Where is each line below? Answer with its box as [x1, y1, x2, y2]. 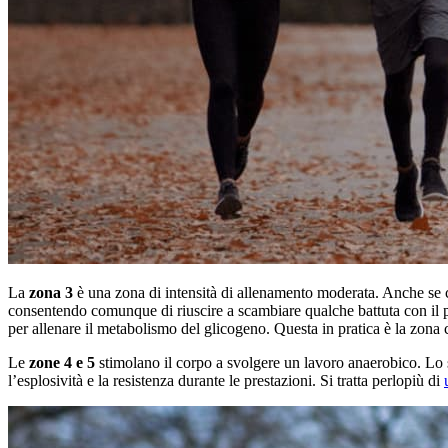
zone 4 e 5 [29, 354, 95, 372]
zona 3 [29, 284, 73, 302]
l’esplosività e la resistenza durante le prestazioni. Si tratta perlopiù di [8, 372, 444, 390]
